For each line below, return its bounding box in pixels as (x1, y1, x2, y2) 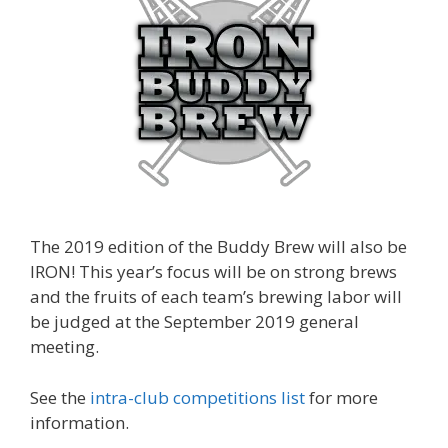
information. (30, 410, 129, 434)
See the (30, 385, 90, 409)
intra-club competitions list (90, 385, 305, 409)
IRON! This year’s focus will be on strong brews (30, 260, 397, 283)
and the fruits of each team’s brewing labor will (30, 285, 402, 308)
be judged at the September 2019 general (30, 310, 359, 333)
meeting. (30, 335, 99, 358)
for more (305, 385, 378, 409)
